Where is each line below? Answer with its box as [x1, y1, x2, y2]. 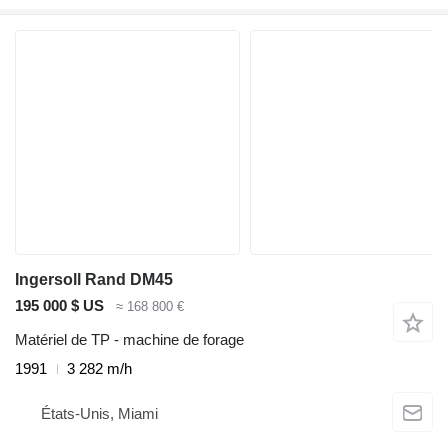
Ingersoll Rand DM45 [15, 270, 173, 288]
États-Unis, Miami [41, 404, 158, 422]
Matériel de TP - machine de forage [15, 331, 244, 349]
